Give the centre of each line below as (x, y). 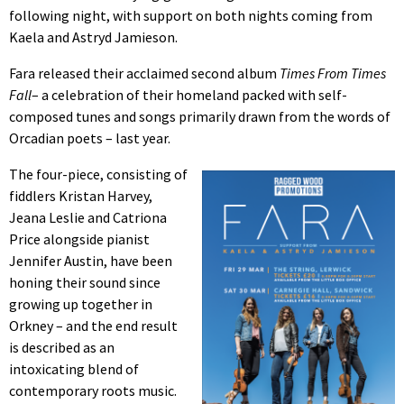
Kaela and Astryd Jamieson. (93, 37)
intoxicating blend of (74, 369)
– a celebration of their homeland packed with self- (189, 95)
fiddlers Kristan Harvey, (81, 196)
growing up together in (81, 304)
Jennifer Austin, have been (91, 261)
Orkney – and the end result (93, 326)
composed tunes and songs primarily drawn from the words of (200, 117)
